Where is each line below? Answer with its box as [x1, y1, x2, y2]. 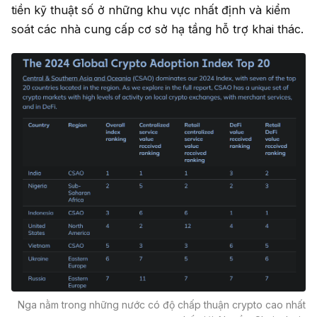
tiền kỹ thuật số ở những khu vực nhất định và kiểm [11, 2, 290, 17]
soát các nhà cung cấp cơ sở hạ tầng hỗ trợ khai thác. [11, 21, 304, 36]
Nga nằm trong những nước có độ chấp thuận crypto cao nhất [18, 298, 306, 311]
